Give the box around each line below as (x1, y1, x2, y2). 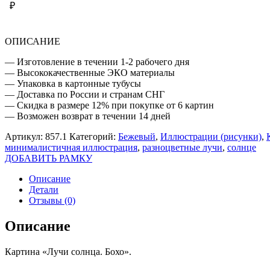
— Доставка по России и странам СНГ (5, 89, 165, 99)
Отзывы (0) (29, 195, 75, 206)
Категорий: (69, 131, 118, 142)
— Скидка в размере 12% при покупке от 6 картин (5, 99, 214, 110)
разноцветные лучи (142, 142, 222, 152)
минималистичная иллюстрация (5, 142, 137, 152)
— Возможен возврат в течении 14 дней (5, 110, 171, 121)
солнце (227, 142, 256, 152)
